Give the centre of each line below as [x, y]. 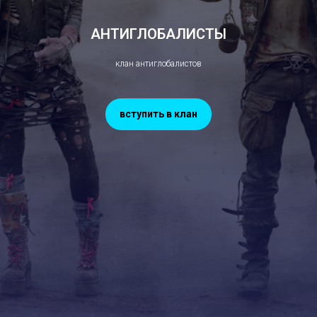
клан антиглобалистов [158, 64]
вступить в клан [158, 114]
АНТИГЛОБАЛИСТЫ [158, 34]
